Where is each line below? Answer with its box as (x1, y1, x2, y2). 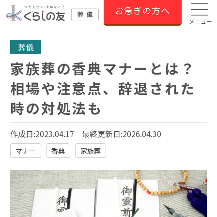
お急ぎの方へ (115, 4, 170, 17)
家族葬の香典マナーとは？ (10, 58, 196, 78)
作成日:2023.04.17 (10, 128, 74, 139)
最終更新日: (82, 128, 123, 139)
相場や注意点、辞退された (10, 78, 196, 98)
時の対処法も (10, 98, 103, 118)
